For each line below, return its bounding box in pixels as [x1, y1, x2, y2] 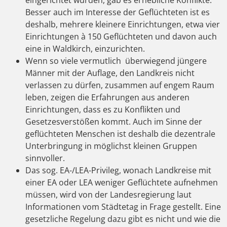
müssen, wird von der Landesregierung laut [25, 188, 192, 200]
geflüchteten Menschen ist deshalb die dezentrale [25, 128, 215, 139]
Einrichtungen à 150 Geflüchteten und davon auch [25, 30, 217, 42]
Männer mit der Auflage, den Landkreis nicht [25, 67, 195, 79]
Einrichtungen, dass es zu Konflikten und [25, 103, 180, 115]
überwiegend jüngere [125, 55, 207, 66]
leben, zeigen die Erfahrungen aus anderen [25, 91, 190, 103]
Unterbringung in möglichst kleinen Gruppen [25, 140, 197, 152]
